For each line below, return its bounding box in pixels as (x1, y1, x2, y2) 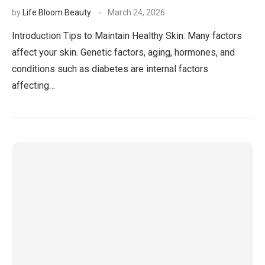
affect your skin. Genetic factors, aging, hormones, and (12, 47, 235, 58)
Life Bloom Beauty (22, 8, 91, 17)
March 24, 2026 (108, 8, 165, 17)
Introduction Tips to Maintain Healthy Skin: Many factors (12, 30, 242, 41)
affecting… (12, 80, 55, 91)
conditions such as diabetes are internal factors (12, 63, 208, 75)
